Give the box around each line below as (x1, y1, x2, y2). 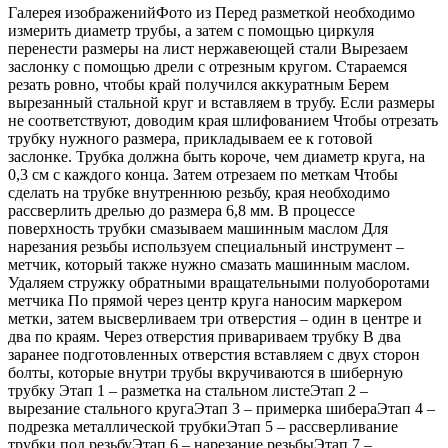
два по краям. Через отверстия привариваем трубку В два (8, 327, 401, 345)
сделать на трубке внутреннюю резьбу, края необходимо (8, 183, 390, 201)
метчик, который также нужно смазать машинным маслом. (8, 255, 410, 273)
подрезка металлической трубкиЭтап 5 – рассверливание (8, 417, 398, 435)
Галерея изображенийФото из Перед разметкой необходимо (8, 3, 415, 21)
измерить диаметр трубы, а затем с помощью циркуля (8, 21, 374, 39)
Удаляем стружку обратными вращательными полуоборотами (8, 273, 430, 291)
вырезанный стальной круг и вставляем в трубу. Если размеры (8, 93, 435, 111)
